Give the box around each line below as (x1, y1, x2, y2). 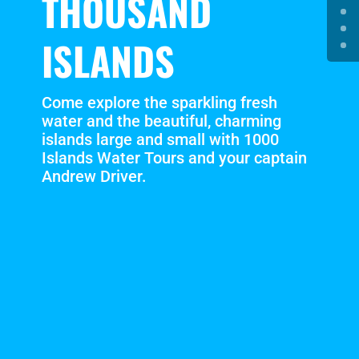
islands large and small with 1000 (41, 129, 279, 149)
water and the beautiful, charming (41, 111, 281, 131)
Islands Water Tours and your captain (41, 147, 307, 167)
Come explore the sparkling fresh (41, 92, 277, 112)
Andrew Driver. (41, 166, 147, 186)
